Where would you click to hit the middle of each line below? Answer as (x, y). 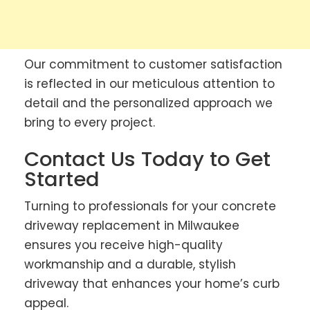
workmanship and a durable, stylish (130, 265)
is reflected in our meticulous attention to (149, 83)
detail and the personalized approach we (148, 103)
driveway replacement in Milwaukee (132, 226)
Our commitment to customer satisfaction (153, 64)
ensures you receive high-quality (124, 245)
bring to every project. (90, 122)
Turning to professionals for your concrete (150, 207)
